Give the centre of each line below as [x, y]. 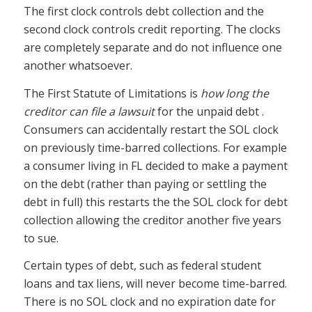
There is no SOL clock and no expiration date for [149, 302]
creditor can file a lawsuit [89, 111]
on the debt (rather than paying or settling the [145, 184]
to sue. [41, 238]
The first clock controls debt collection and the [143, 11]
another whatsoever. [78, 66]
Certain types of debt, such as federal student [142, 266]
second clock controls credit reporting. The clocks [152, 30]
